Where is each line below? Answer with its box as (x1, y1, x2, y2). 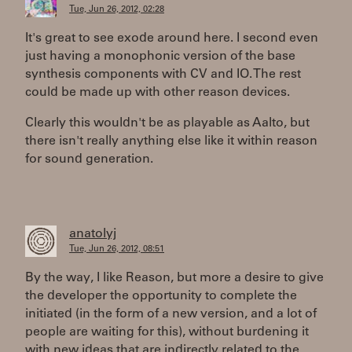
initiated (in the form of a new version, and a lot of (25, 308, 317, 321)
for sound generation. (25, 153, 153, 166)
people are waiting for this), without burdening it (25, 326, 309, 339)
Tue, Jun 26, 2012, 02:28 (69, 5, 164, 14)
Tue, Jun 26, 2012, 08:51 (69, 245, 164, 254)
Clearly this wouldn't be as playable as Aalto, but (25, 117, 310, 130)
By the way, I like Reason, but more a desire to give (25, 272, 324, 284)
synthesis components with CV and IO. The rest (25, 68, 301, 81)
